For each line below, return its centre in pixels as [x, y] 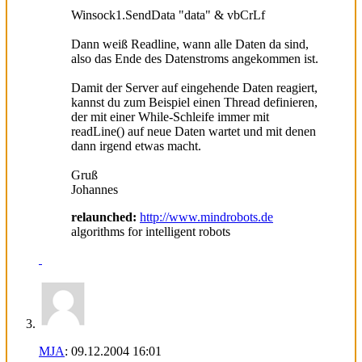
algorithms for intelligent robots [151, 231]
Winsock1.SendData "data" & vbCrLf [168, 15]
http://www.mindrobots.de [206, 217]
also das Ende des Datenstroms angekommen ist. [195, 58]
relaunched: [104, 217]
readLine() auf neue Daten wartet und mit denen [194, 131]
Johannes [95, 189]
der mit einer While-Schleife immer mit [170, 116]
